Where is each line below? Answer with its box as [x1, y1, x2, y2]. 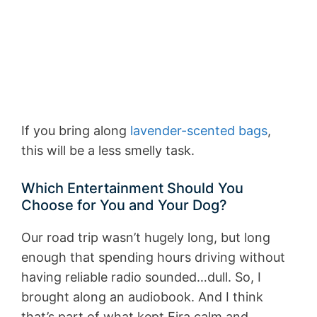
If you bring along [21, 122, 130, 138]
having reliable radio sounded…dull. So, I [21, 269, 261, 284]
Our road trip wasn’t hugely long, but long [21, 229, 270, 245]
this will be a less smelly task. [21, 142, 195, 158]
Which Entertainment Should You [21, 179, 243, 197]
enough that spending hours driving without [21, 249, 285, 265]
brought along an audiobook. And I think [21, 289, 263, 304]
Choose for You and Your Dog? [21, 196, 227, 214]
